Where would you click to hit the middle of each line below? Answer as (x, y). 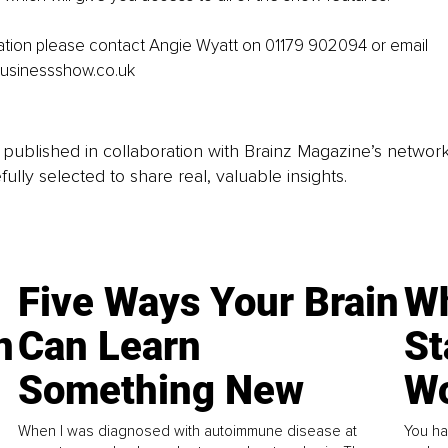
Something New (161, 390)
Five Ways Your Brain (209, 302)
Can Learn (110, 346)
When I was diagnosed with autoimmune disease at (188, 430)
